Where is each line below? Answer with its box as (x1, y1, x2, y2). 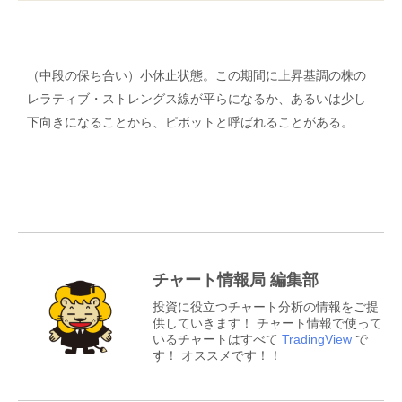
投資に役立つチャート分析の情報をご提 (153, 300, 379, 315)
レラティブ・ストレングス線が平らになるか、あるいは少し (27, 92, 366, 107)
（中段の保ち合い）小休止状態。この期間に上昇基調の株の (27, 68, 366, 83)
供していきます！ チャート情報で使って (153, 316, 382, 331)
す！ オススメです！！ (153, 348, 282, 363)
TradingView (282, 332, 352, 347)
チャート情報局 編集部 (153, 271, 319, 290)
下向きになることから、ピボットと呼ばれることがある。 (27, 115, 354, 130)
